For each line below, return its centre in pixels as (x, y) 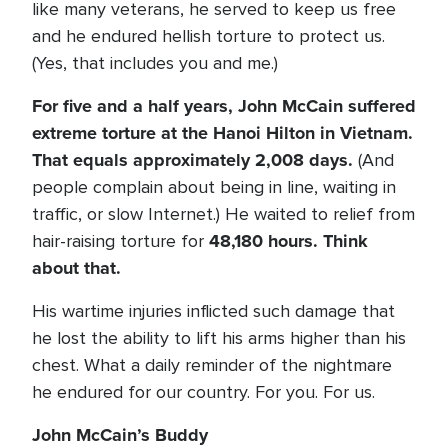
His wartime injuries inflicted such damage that (213, 311)
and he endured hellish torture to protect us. (208, 36)
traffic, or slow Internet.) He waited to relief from (223, 214)
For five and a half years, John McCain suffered (224, 106)
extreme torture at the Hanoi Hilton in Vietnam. (222, 133)
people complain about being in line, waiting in (214, 187)
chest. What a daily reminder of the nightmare (212, 365)
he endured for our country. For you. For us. (203, 392)
